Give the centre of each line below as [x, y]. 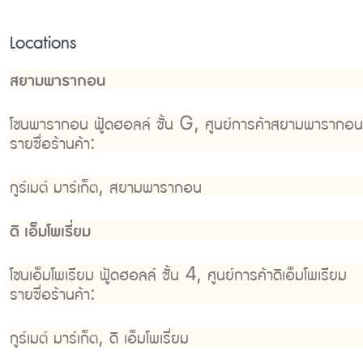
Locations [43, 43]
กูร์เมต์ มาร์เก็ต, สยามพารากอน [106, 186]
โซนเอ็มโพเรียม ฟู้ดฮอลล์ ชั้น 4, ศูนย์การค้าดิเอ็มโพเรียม [178, 274]
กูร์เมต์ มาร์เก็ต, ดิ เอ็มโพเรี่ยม [99, 337]
